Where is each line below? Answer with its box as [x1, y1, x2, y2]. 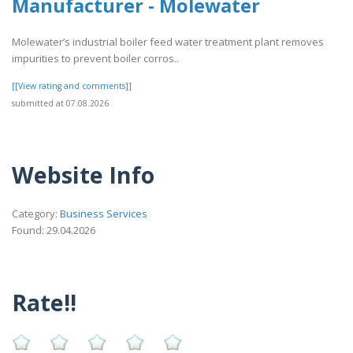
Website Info [12, 159, 154, 191]
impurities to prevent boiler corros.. [12, 51, 179, 66]
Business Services [60, 206, 147, 221]
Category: [12, 206, 60, 221]
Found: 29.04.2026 [12, 222, 95, 237]
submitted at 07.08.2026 [12, 98, 109, 110]
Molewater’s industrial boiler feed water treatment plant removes [12, 35, 324, 50]
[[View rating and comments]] [12, 80, 132, 92]
